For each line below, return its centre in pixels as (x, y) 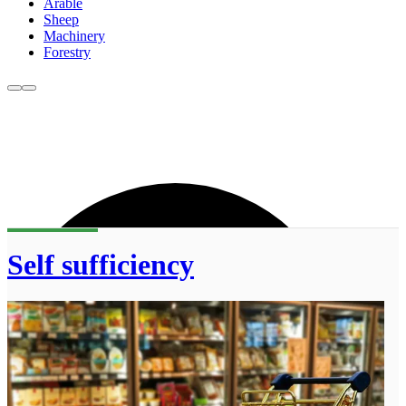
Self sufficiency (101, 264)
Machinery (74, 36)
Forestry (67, 53)
